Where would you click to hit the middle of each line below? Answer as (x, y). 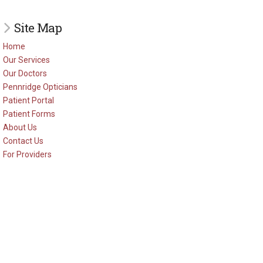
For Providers (27, 155)
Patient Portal (28, 101)
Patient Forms (29, 114)
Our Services (26, 60)
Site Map (38, 27)
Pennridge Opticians (40, 87)
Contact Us (23, 141)
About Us (20, 128)
